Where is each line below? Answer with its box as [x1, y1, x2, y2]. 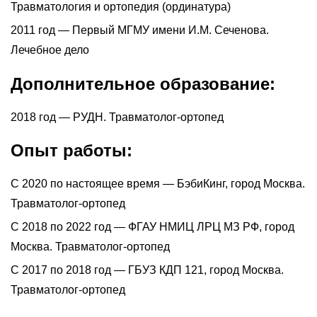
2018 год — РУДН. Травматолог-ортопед [11, 110, 224, 123]
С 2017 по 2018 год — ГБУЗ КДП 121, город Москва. [11, 264, 284, 277]
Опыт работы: [11, 141, 132, 161]
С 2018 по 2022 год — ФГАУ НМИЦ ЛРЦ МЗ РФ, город [11, 221, 294, 234]
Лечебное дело [11, 43, 89, 56]
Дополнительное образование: [11, 74, 275, 93]
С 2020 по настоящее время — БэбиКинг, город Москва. [11, 178, 305, 190]
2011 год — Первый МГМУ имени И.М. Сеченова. [11, 23, 269, 36]
